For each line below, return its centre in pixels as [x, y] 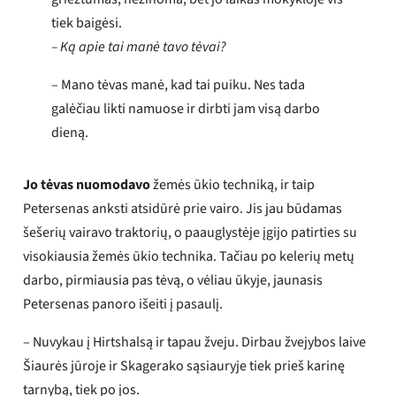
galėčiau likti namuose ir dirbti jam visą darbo [186, 108]
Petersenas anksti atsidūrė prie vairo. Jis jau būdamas [183, 208]
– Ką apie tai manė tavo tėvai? [139, 46]
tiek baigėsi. [87, 23]
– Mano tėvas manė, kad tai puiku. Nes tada [178, 84]
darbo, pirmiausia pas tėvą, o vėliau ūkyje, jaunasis [173, 280]
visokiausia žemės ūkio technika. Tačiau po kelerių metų [189, 256]
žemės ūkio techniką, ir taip [233, 184]
